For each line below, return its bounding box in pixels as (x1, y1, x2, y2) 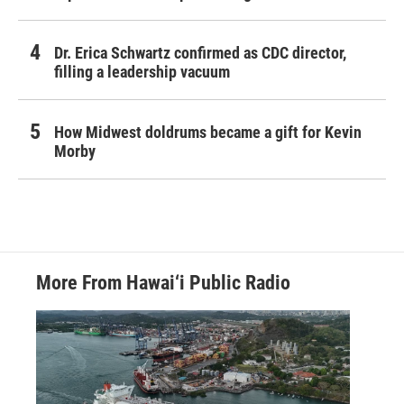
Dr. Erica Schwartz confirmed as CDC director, (54, 42, 346, 62)
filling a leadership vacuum (54, 61, 230, 81)
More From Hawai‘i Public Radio (36, 271, 290, 294)
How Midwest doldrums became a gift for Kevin (54, 122, 362, 142)
